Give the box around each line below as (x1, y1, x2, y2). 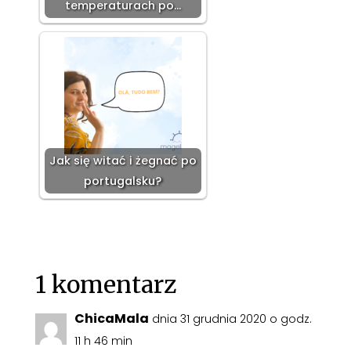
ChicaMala (74, 309, 149, 328)
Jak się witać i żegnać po (49, 153, 197, 169)
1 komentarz (34, 270, 176, 300)
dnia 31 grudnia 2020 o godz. (151, 311, 312, 327)
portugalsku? (84, 173, 162, 190)
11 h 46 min (74, 333, 132, 349)
